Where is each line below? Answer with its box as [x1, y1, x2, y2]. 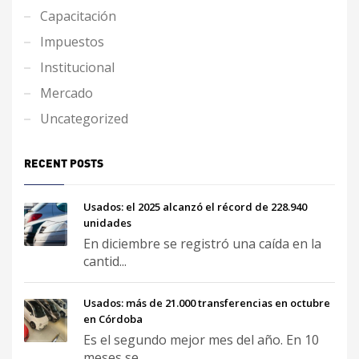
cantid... [83, 252, 127, 270]
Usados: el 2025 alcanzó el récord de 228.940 [83, 199, 307, 214]
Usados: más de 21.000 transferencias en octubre [83, 295, 330, 310]
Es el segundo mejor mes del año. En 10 [83, 330, 319, 349]
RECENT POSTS [24, 155, 103, 170]
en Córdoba [83, 311, 143, 326]
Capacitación [40, 6, 116, 25]
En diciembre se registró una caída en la [83, 234, 321, 252]
